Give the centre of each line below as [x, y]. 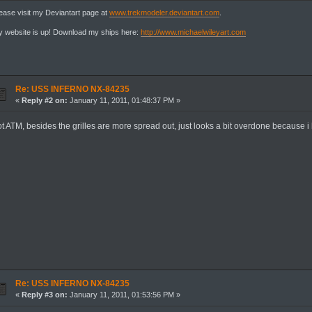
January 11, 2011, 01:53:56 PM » [124, 295]
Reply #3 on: [44, 295]
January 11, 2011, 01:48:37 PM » [124, 100]
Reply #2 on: [44, 100]
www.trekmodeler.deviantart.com [165, 13]
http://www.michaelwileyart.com [194, 32]
